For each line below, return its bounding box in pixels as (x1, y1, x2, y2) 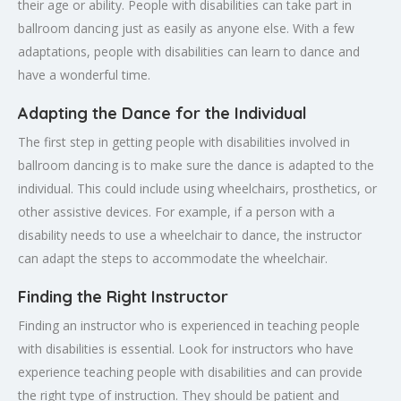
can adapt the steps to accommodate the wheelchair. (18, 249, 328, 267)
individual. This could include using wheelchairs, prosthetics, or (18, 179, 377, 197)
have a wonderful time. (18, 65, 150, 83)
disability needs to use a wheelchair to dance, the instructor (18, 226, 362, 243)
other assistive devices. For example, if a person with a (18, 202, 335, 220)
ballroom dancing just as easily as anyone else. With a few (18, 19, 354, 37)
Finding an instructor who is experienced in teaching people (18, 316, 360, 334)
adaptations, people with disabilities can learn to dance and (18, 42, 360, 60)
